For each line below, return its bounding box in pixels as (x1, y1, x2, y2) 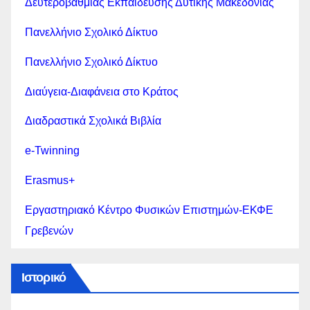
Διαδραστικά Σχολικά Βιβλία (25, 115, 161, 127)
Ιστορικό (21, 269, 66, 285)
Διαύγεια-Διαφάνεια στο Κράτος (25, 85, 179, 98)
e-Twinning (25, 145, 80, 157)
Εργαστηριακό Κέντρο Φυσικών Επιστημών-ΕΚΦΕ (25, 203, 273, 216)
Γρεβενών (25, 224, 73, 237)
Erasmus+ (25, 174, 75, 186)
